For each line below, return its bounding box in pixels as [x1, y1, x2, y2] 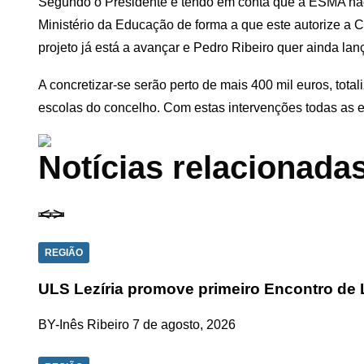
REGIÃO [45, 247, 83, 258]
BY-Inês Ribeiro [38, 318, 129, 332]
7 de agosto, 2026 [132, 318, 236, 332]
